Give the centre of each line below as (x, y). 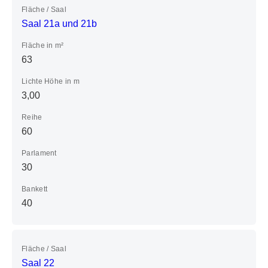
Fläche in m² (43, 45)
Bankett (35, 189)
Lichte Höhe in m (51, 81)
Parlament (39, 153)
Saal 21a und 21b (59, 23)
